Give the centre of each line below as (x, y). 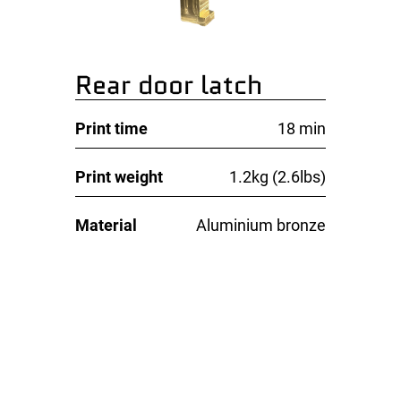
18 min (301, 128)
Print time (112, 128)
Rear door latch (169, 85)
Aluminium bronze (260, 225)
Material (107, 225)
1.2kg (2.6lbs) (277, 176)
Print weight (119, 176)
